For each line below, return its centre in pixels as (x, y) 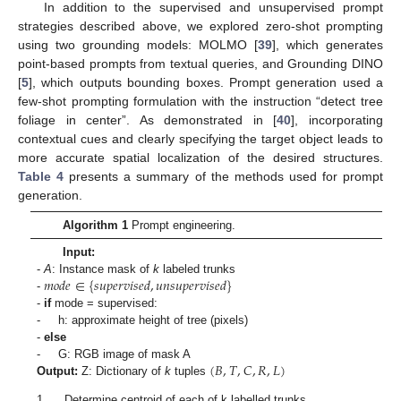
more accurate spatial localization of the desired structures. (200, 157)
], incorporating (337, 119)
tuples (191, 371)
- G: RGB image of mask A (114, 354)
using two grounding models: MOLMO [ (138, 44)
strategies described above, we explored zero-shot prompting (200, 26)
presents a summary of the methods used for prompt (224, 176)
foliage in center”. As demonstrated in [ (148, 119)
